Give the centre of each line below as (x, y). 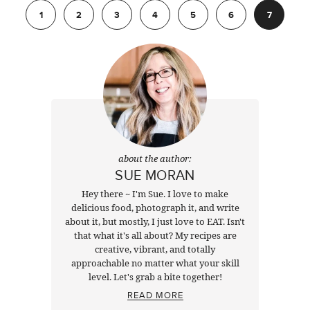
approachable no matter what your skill (155, 263)
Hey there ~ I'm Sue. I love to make (155, 193)
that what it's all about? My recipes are (155, 235)
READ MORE (155, 294)
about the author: (155, 158)
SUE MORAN (155, 174)
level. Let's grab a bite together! (155, 276)
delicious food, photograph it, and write (155, 207)
